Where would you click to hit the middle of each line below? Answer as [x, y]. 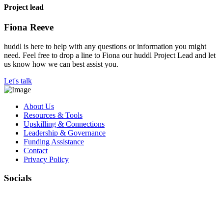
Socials [18, 178]
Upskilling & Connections [64, 124]
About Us [39, 106]
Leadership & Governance [65, 133]
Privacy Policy [46, 159]
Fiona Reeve [29, 27]
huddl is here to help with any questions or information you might [105, 46]
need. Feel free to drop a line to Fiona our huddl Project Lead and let [110, 55]
